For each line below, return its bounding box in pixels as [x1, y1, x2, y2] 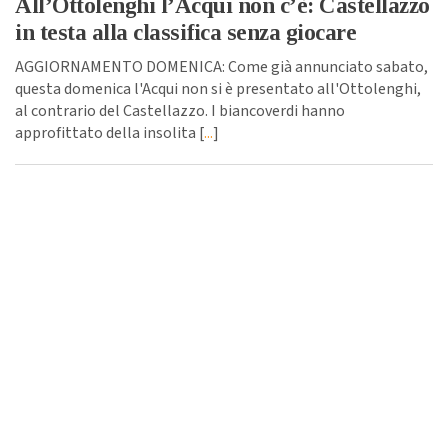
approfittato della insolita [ [15, 121, 204, 144]
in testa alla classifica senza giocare [15, 19, 356, 45]
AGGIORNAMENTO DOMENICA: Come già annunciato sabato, [15, 55, 428, 78]
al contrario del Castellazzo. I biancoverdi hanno [15, 99, 345, 122]
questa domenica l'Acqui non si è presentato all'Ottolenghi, [15, 77, 421, 100]
